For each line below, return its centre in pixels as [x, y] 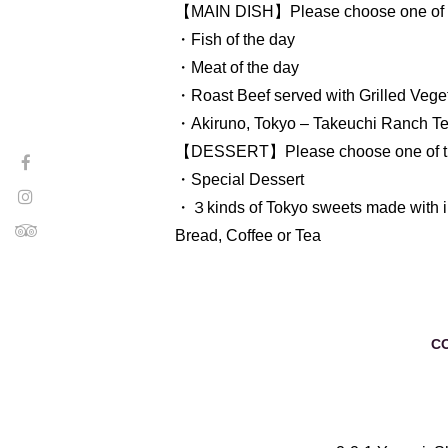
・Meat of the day [236, 67]
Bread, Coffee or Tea [247, 235]
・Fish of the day [234, 39]
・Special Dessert [239, 179]
